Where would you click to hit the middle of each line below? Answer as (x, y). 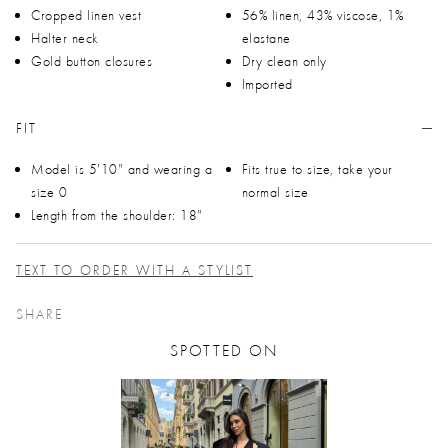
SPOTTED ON (224, 350)
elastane (266, 38)
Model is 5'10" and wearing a (121, 169)
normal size (274, 192)
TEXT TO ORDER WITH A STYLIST (134, 270)
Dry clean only (284, 61)
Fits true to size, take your (317, 169)
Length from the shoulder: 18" (117, 215)
